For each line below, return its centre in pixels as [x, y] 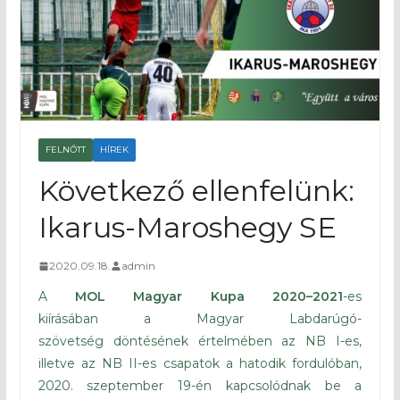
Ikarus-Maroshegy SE [187, 228]
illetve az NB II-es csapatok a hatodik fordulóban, [200, 364]
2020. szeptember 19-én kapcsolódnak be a [200, 386]
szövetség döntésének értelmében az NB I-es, [200, 342]
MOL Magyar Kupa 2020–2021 [209, 297]
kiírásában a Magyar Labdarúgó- [200, 319]
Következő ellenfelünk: [196, 191]
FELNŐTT [65, 150]
